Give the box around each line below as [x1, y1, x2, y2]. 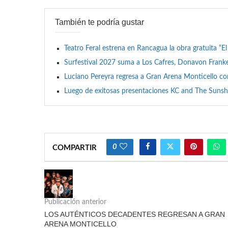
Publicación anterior [44, 198, 106, 206]
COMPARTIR [52, 144, 97, 152]
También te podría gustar [55, 17, 144, 26]
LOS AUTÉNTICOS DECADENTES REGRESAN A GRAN [44, 210, 225, 218]
